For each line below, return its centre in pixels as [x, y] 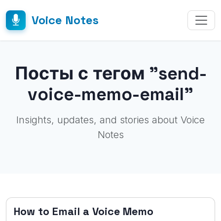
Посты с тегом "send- [110, 73]
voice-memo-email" [110, 94]
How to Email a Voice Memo [84, 211]
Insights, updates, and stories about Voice [110, 120]
